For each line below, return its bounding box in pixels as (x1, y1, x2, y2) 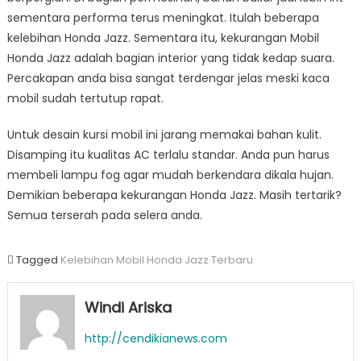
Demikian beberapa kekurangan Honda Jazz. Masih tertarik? (6, 187, 342, 204)
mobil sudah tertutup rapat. (6, 90, 164, 107)
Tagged (15, 252, 60, 268)
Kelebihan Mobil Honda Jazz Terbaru (60, 252, 253, 268)
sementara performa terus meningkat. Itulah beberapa (6, 10, 319, 27)
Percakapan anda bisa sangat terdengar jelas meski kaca (6, 70, 330, 87)
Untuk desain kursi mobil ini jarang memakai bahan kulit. (6, 127, 322, 143)
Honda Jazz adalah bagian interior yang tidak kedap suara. (6, 50, 334, 67)
